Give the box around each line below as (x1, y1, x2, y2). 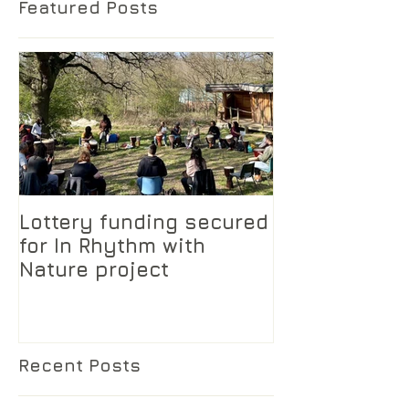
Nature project (19, 257, 169, 281)
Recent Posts (18, 354, 141, 375)
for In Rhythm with (19, 234, 205, 257)
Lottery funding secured (19, 210, 268, 234)
